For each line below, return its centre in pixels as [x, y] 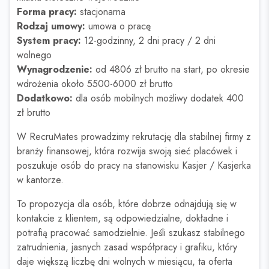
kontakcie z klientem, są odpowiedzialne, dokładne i [122, 218]
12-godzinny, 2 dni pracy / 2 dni [148, 41]
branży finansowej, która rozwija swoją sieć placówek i [127, 151]
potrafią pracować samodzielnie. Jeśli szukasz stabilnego [131, 233]
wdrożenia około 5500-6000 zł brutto [95, 84]
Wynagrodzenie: [55, 69]
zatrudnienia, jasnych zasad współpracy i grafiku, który [127, 247]
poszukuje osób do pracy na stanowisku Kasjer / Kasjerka [134, 165]
